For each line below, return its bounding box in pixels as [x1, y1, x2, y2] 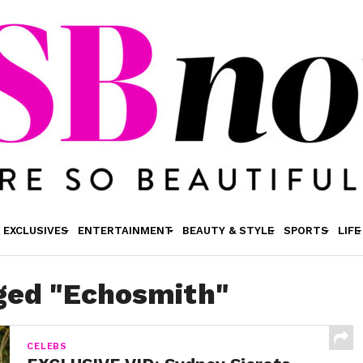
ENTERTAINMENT [77, 224, 173, 237]
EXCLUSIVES [2, 224, 68, 237]
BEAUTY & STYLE [181, 224, 274, 237]
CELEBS [27, 341, 67, 352]
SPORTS [283, 224, 328, 237]
